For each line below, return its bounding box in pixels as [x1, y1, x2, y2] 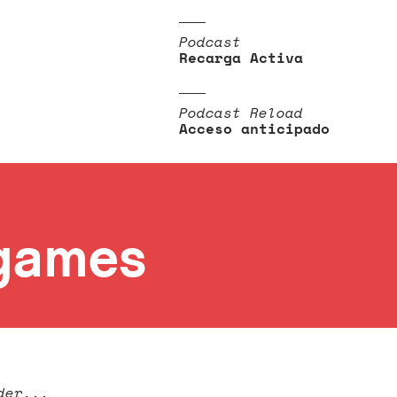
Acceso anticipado [179, 118, 330, 139]
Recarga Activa [179, 47, 303, 68]
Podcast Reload [179, 102, 303, 123]
